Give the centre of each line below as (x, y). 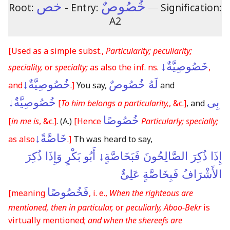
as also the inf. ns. (124, 67)
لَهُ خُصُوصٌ (133, 84)
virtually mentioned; (48, 220)
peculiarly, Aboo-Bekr (164, 207)
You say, (92, 85)
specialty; (71, 67)
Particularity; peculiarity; (149, 51)
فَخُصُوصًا (68, 192)
